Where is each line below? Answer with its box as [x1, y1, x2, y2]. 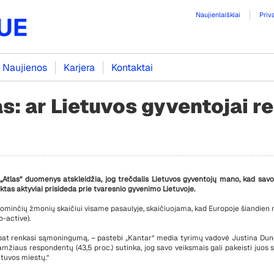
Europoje [207, 204, 239, 213]
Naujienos [2, 61, 47, 74]
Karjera [64, 61, 95, 74]
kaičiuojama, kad [150, 204, 207, 213]
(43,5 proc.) [75, 243, 116, 253]
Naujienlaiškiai [196, 10, 240, 19]
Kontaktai [111, 61, 153, 74]
